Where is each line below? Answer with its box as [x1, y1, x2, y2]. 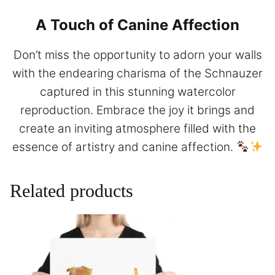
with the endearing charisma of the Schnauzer [12, 66, 263, 81]
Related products [10, 180, 133, 201]
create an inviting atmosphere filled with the [19, 122, 256, 136]
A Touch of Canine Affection [36, 16, 239, 34]
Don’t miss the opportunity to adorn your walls [13, 48, 262, 63]
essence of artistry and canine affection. [12, 140, 236, 155]
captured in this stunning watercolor [39, 85, 236, 99]
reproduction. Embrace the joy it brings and [20, 103, 255, 118]
